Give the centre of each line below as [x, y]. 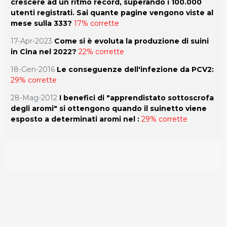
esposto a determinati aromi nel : [75, 119]
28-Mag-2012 [34, 98]
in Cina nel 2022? [43, 51]
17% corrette [96, 23]
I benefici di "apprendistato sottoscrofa [136, 98]
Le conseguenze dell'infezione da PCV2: [135, 69]
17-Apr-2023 [31, 41]
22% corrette [101, 51]
